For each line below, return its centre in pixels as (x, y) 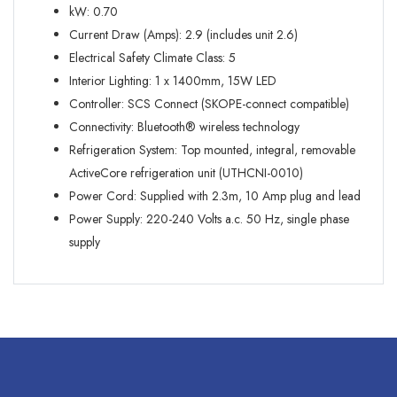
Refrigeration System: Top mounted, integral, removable (212, 150)
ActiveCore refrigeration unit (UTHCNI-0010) (186, 173)
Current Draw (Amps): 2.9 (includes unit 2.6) (183, 35)
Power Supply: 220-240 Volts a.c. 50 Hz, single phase (209, 219)
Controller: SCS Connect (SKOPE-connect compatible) (209, 104)
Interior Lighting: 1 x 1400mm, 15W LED (173, 81)
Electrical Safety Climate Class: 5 (152, 58)
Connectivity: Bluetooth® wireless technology (184, 127)
